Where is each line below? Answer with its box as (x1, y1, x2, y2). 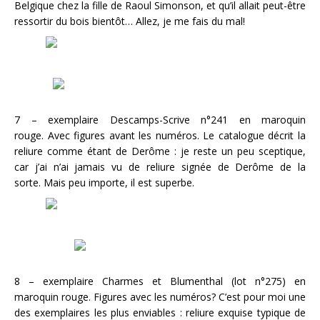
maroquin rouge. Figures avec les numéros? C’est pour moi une (14, 290, 306, 304)
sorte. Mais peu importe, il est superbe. (14, 176, 194, 189)
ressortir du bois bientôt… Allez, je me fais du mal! (14, 14, 245, 28)
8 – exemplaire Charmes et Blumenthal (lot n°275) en (14, 274, 306, 288)
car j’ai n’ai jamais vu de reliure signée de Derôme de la (14, 160, 306, 174)
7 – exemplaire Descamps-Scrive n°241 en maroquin (14, 113, 306, 126)
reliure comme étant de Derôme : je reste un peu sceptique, (14, 144, 306, 158)
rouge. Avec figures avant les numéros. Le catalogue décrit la (14, 129, 306, 142)
